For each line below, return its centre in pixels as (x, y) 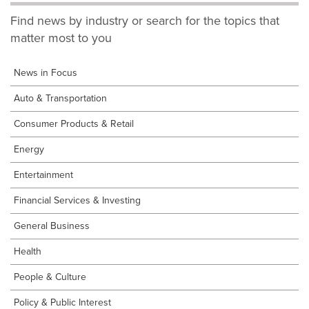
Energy (29, 149)
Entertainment (43, 175)
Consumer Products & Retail (74, 124)
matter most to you (61, 38)
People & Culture (50, 277)
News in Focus (47, 73)
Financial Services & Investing (77, 200)
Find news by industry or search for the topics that (145, 21)
